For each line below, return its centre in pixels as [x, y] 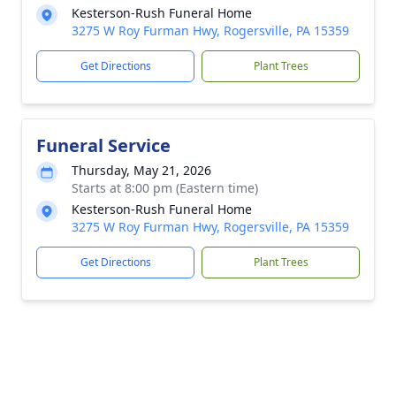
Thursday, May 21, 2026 [141, 170]
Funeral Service [103, 145]
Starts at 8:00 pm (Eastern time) [165, 188]
